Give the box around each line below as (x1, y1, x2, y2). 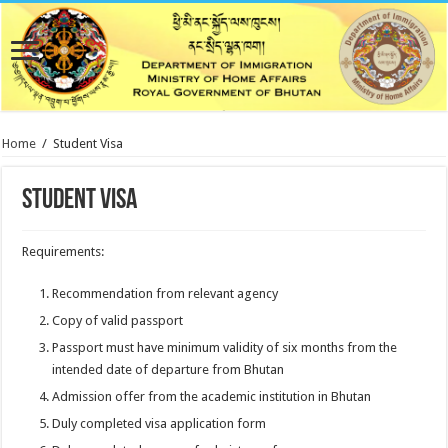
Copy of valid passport (52, 313, 184, 329)
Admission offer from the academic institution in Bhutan (52, 389, 372, 405)
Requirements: (22, 244, 105, 260)
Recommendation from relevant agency (52, 286, 279, 302)
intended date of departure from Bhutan (52, 362, 285, 378)
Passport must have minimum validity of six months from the (52, 340, 398, 356)
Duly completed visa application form (52, 416, 267, 432)
